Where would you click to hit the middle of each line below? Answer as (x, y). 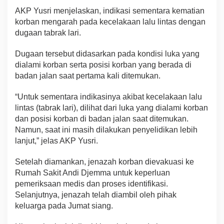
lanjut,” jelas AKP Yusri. (56, 141)
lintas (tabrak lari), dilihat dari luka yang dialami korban (111, 108)
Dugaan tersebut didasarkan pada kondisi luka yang (107, 54)
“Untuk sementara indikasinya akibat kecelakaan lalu (108, 97)
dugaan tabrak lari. (48, 33)
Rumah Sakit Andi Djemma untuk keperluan (92, 173)
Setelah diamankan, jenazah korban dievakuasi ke (104, 162)
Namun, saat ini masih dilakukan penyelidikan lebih (106, 130)
